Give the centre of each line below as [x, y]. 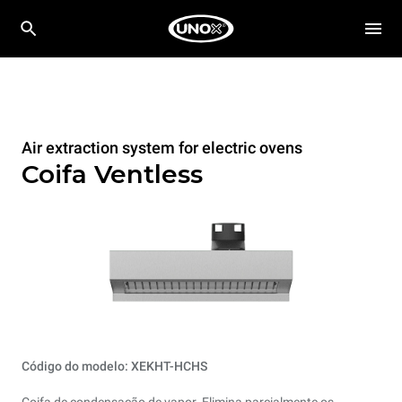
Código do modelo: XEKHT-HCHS [114, 367]
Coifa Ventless [112, 174]
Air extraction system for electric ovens [162, 148]
